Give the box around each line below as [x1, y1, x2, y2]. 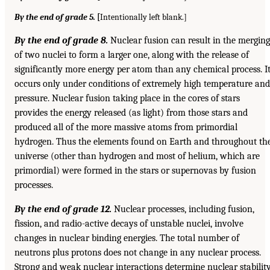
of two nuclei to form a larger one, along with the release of [14, 49, 249, 60]
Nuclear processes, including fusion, [111, 203, 254, 215]
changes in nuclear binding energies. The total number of [14, 232, 239, 243]
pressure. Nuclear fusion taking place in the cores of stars [14, 92, 240, 104]
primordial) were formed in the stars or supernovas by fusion [14, 165, 256, 176]
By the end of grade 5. [14, 12, 95, 22]
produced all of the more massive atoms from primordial [14, 121, 237, 133]
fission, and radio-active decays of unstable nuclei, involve [14, 218, 243, 229]
